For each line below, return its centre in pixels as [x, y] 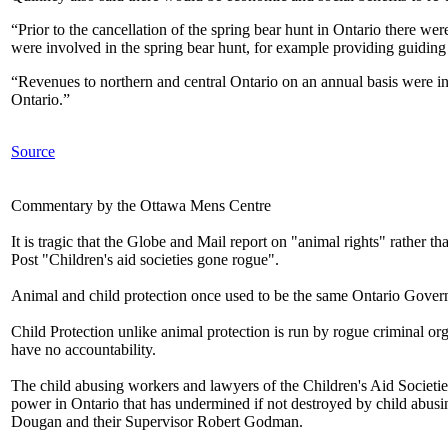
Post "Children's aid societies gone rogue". [145, 259]
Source [33, 151]
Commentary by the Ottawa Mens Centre [141, 205]
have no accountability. [83, 349]
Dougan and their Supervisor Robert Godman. [157, 421]
